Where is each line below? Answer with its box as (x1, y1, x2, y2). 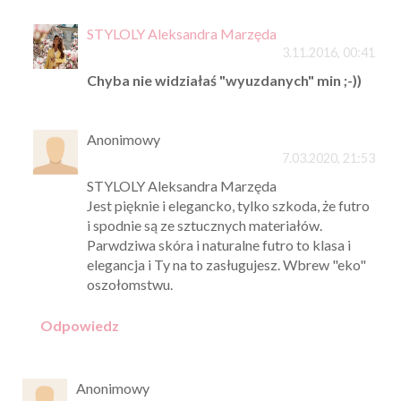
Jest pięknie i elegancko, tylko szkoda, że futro (86, 197, 370, 215)
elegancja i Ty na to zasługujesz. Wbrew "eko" (86, 256, 366, 274)
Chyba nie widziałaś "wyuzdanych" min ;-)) (86, 72, 362, 90)
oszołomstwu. (86, 276, 173, 294)
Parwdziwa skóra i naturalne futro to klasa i (86, 236, 351, 254)
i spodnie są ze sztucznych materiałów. (86, 217, 322, 235)
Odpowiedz (39, 317, 119, 335)
